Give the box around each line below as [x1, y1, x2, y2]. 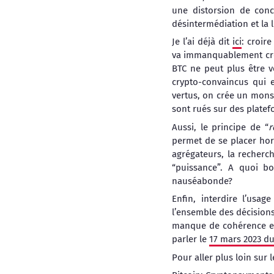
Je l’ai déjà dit [172, 36, 233, 47]
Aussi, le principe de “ [172, 121, 268, 133]
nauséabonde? [172, 175, 232, 187]
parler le [172, 234, 209, 245]
